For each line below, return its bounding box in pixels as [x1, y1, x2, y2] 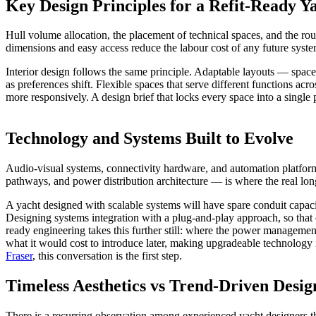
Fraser [6, 250, 32, 262]
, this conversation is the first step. [32, 250, 182, 262]
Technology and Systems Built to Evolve [6, 129, 293, 148]
